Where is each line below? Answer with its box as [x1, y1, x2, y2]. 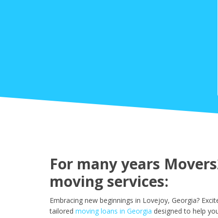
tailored [50, 206, 73, 216]
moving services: [50, 171, 168, 192]
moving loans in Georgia [75, 206, 152, 216]
